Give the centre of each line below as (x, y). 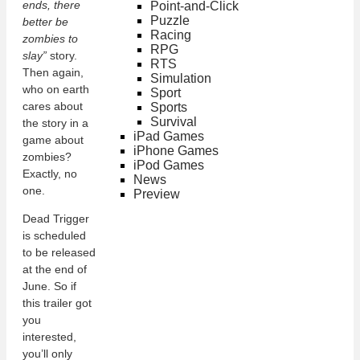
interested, (49, 337)
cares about (53, 106)
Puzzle (170, 21)
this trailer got (57, 303)
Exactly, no (50, 174)
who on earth (56, 90)
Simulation (180, 79)
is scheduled (54, 236)
